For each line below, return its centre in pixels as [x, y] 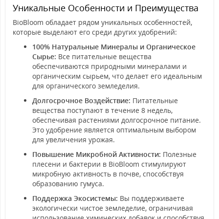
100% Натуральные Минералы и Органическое [114, 47]
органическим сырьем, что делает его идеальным [117, 76]
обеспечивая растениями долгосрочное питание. [117, 120]
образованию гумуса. [68, 184]
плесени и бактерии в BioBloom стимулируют [109, 164]
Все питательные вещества [104, 56]
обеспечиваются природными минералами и [109, 66]
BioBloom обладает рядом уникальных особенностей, [102, 22]
